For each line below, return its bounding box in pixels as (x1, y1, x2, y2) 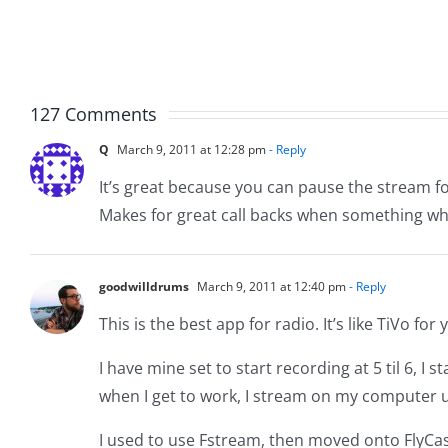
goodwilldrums (99, 277, 189, 295)
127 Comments (30, 101, 157, 126)
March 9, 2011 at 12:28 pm (114, 140, 266, 158)
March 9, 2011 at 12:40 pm (194, 277, 346, 295)
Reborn (124, 24, 212, 58)
